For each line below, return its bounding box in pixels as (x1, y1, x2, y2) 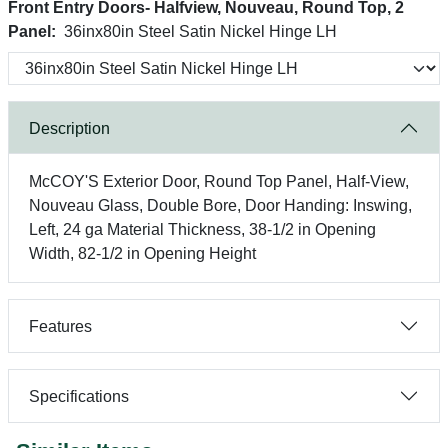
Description (29, 119, 110, 137)
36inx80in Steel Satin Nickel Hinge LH (64, 23, 337, 40)
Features (29, 317, 92, 335)
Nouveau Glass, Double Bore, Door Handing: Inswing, (29, 197, 412, 214)
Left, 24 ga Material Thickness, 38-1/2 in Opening (29, 221, 376, 238)
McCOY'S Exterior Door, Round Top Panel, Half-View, (29, 173, 409, 190)
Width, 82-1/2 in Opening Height (29, 245, 256, 262)
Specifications (29, 387, 129, 405)
